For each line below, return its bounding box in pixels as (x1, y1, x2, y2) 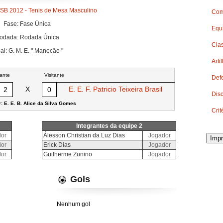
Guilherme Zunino (43, 151, 92, 158)
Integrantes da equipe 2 (76, 122, 142, 129)
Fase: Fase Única (3, 20, 51, 27)
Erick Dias (43, 141, 71, 148)
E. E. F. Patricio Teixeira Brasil (69, 85, 162, 93)
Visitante (44, 72, 64, 78)
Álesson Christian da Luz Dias (43, 132, 125, 139)
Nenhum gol (57, 201, 90, 208)
